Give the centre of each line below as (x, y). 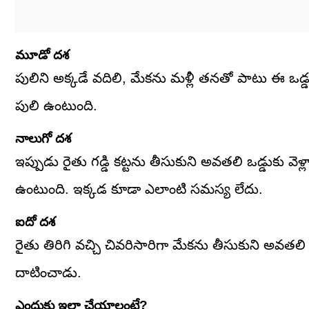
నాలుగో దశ (43, 139)
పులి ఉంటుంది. (56, 106)
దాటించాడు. (48, 273)
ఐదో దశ (35, 222)
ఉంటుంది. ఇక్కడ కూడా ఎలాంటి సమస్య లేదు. (139, 189)
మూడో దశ (42, 55)
